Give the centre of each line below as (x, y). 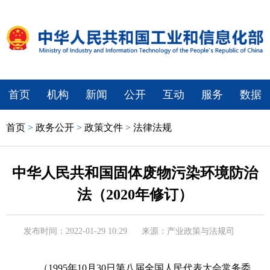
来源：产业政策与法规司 (188, 231)
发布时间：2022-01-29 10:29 (75, 231)
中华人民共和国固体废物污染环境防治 (135, 173)
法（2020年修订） (135, 194)
